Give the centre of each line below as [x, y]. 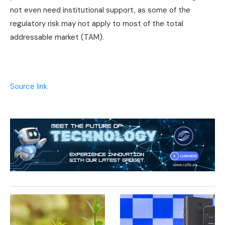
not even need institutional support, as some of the [100, 10]
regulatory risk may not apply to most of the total [97, 23]
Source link [29, 86]
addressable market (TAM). [57, 37]
